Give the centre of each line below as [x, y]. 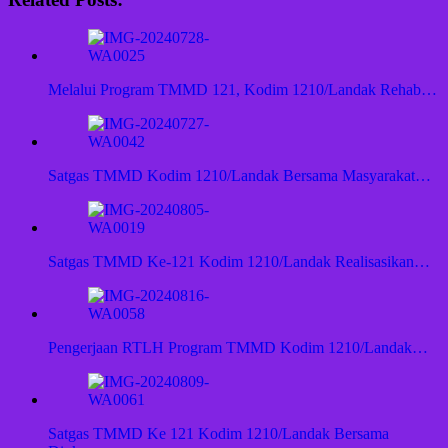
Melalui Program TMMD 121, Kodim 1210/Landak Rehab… [242, 90]
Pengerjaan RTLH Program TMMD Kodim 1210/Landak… [238, 348]
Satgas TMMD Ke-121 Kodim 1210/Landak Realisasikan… [239, 262]
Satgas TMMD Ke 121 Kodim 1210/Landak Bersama [218, 434]
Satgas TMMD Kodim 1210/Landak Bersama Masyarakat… [239, 176]
